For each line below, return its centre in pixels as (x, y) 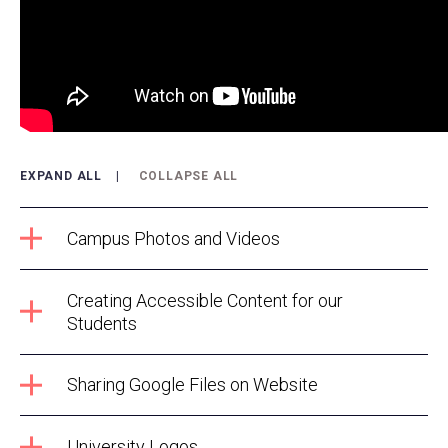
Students (101, 323)
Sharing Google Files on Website (192, 385)
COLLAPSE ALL (188, 176)
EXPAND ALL (61, 176)
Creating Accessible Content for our (204, 300)
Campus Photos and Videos (173, 238)
